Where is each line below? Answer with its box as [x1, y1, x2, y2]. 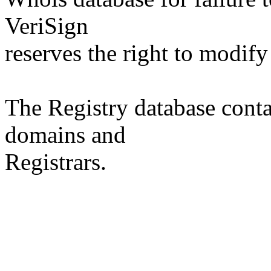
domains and [5, 122, 126, 148]
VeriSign [5, 13, 88, 39]
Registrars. [5, 149, 106, 175]
